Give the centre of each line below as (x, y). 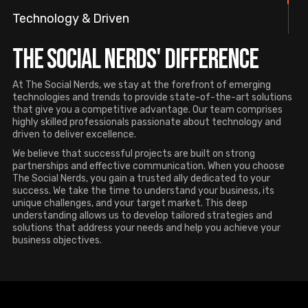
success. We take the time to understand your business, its (143, 190)
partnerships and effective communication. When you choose (148, 166)
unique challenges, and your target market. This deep (130, 203)
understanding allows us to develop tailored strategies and (142, 215)
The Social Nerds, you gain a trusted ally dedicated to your (141, 178)
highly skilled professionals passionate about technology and (147, 122)
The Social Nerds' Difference (135, 59)
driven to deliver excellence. (74, 134)
